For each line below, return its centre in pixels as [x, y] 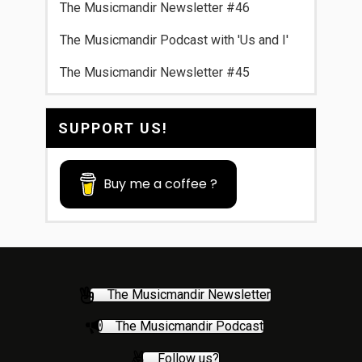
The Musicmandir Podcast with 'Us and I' [174, 40]
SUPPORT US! [113, 128]
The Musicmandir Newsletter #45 [154, 72]
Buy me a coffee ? [161, 184]
